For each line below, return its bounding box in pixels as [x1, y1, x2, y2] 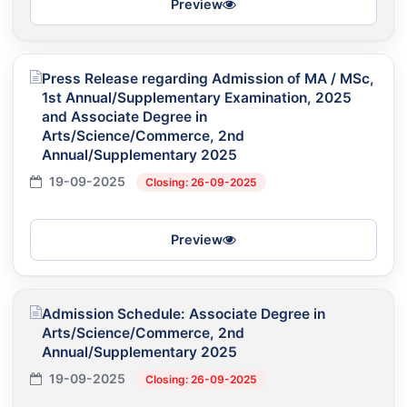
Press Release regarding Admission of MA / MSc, [42, 69, 374, 87]
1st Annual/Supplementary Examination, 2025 [42, 88, 352, 106]
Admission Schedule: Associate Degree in [42, 304, 325, 323]
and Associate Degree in [42, 107, 207, 125]
